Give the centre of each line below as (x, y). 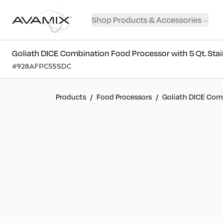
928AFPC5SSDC (44, 66)
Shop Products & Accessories (147, 20)
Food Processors (124, 97)
